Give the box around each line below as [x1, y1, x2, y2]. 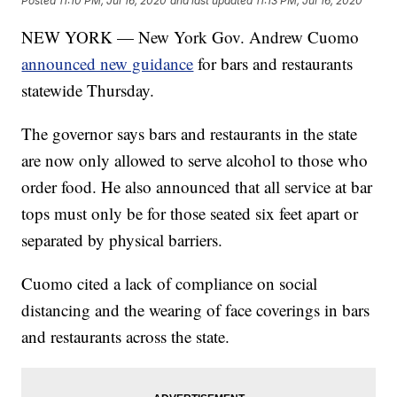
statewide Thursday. [21, 79, 155, 102]
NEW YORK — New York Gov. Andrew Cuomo [21, 26, 360, 49]
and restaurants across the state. [21, 325, 230, 348]
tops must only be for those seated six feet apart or [21, 202, 359, 225]
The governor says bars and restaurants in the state [21, 122, 358, 145]
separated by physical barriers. [21, 229, 223, 252]
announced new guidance [21, 52, 194, 75]
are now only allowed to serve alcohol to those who [21, 149, 369, 172]
